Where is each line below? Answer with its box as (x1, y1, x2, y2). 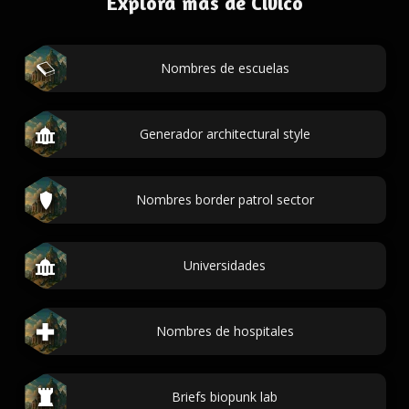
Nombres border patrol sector (135, 191, 314, 208)
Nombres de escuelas (160, 59, 289, 77)
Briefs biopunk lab (172, 388, 278, 405)
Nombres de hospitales (155, 322, 294, 340)
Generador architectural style (139, 125, 310, 142)
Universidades (184, 257, 266, 274)
